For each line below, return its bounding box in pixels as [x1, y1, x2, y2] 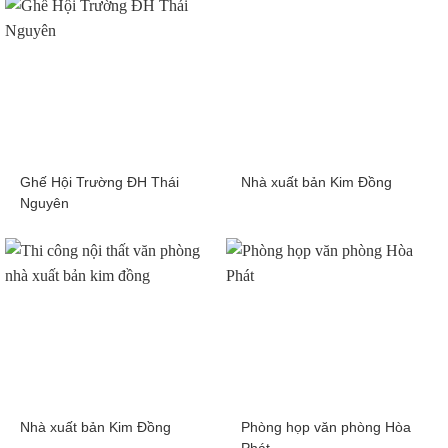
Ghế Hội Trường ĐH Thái [20, 175, 179, 191]
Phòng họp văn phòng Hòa [241, 420, 411, 436]
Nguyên [20, 196, 69, 212]
